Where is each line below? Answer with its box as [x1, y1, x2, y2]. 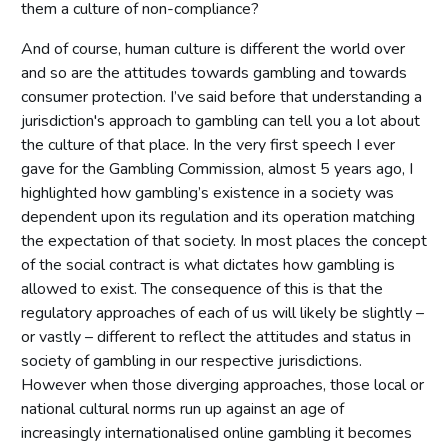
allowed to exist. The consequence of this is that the [21, 277, 383, 300]
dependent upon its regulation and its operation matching [21, 205, 415, 228]
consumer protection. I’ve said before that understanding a [21, 85, 422, 108]
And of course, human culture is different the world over [21, 37, 405, 60]
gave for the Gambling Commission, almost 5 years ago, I [21, 157, 413, 180]
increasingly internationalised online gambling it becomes [21, 421, 412, 444]
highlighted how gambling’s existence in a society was [21, 181, 394, 204]
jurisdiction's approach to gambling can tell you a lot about [21, 109, 420, 132]
